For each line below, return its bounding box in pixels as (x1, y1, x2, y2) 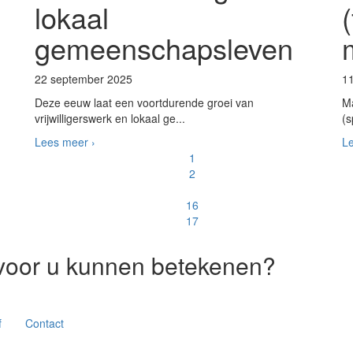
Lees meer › (35, 134, 95, 150)
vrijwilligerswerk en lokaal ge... (35, 110, 185, 126)
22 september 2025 (35, 71, 132, 87)
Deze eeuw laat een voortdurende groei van (35, 95, 254, 110)
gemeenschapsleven (35, 28, 293, 68)
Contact (24, 315, 64, 331)
